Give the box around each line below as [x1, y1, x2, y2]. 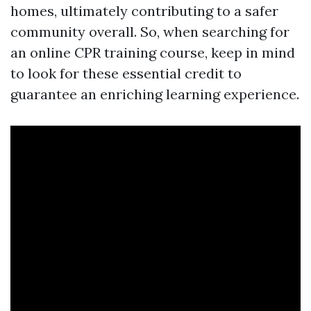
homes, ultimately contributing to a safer [10, 1, 278, 19]
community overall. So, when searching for [10, 22, 289, 40]
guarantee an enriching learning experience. [10, 85, 299, 103]
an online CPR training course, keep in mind [10, 43, 295, 61]
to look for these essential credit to [10, 64, 242, 82]
